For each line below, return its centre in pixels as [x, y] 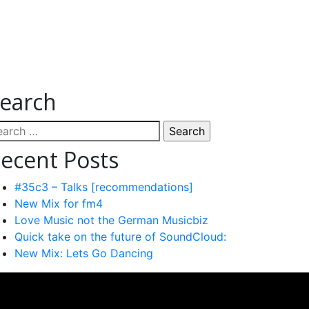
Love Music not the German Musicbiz [111, 220]
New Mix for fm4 [59, 203]
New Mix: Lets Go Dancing [84, 253]
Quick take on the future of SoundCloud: [120, 237]
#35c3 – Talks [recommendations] [104, 187]
